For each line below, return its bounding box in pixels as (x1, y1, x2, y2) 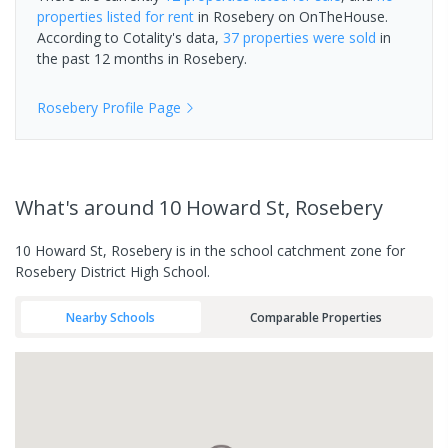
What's (15, 194, 84, 222)
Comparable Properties (249, 308, 382, 325)
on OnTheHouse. (274, 7, 388, 27)
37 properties (223, 28, 309, 48)
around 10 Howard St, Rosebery (84, 194, 383, 222)
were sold (309, 28, 376, 48)
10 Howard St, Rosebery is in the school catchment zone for (15, 241, 405, 261)
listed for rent (103, 7, 194, 27)
